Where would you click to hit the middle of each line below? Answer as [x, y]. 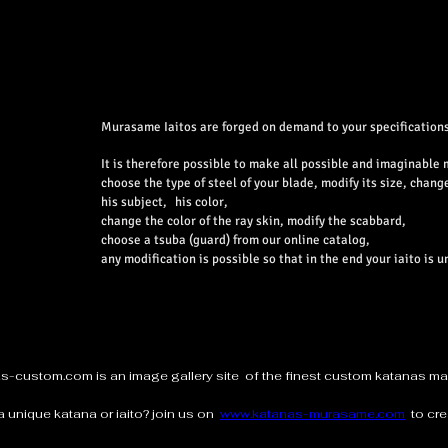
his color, [201, 202]
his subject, [134, 202]
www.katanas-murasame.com [312, 414]
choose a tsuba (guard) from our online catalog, [235, 240]
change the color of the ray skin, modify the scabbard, [253, 221]
